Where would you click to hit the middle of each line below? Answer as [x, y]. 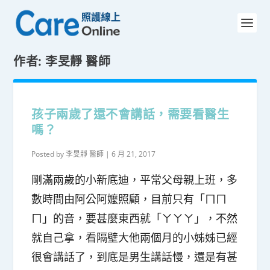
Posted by [49, 154]
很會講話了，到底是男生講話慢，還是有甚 [135, 257]
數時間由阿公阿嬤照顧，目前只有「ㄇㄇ [129, 199]
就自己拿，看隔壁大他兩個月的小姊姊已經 [135, 237]
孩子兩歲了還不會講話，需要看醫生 [130, 114]
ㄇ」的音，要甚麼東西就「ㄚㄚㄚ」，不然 [135, 218]
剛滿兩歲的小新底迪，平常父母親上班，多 [135, 180]
